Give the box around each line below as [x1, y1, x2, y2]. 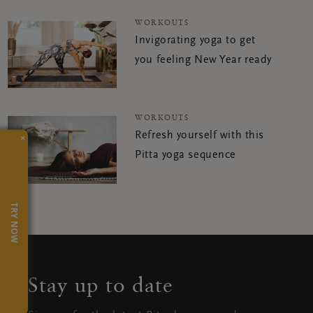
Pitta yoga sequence [135, 150, 236, 161]
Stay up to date [28, 271, 173, 297]
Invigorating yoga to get [135, 35, 256, 47]
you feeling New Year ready [135, 54, 272, 66]
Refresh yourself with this [135, 130, 264, 142]
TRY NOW [8, 201, 20, 243]
